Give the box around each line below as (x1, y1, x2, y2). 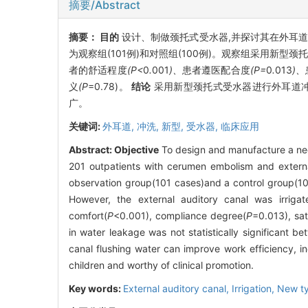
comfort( (69, 209, 107, 221)
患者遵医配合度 (182, 63, 250, 76)
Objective (114, 143, 159, 155)
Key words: (69, 282, 123, 294)
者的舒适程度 (69, 63, 127, 76)
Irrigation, (232, 282, 277, 294)
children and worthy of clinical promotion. (69, 258, 254, 271)
